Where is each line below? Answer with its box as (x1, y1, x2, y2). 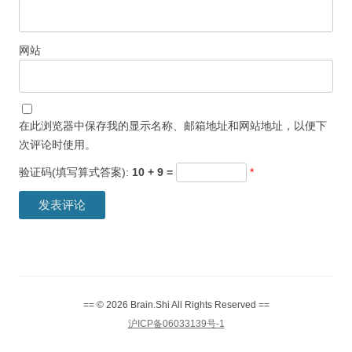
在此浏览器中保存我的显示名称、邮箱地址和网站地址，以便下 (19, 119, 327, 133)
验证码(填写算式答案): (19, 166, 132, 179)
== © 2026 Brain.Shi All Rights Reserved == (82, 299, 269, 311)
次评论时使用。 (19, 138, 96, 152)
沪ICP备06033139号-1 (127, 318, 225, 330)
